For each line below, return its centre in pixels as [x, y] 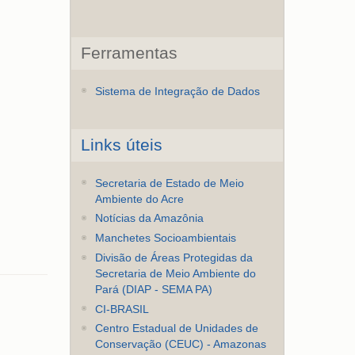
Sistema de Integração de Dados [178, 91]
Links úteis [122, 145]
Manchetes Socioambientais [166, 239]
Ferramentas [130, 53]
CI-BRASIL [122, 309]
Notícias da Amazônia [150, 219]
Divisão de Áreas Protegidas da [174, 258]
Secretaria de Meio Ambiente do [176, 273]
